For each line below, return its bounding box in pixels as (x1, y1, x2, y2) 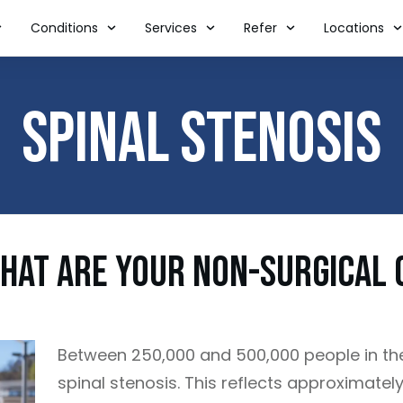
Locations (324, 19, 384, 37)
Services (145, 19, 197, 37)
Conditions (31, 19, 98, 37)
